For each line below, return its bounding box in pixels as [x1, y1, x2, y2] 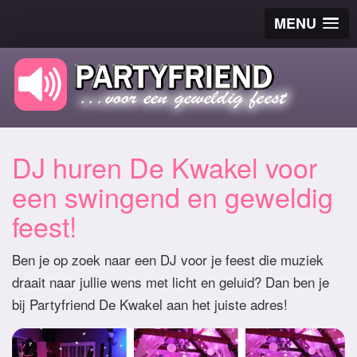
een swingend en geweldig [12, 177, 333, 216]
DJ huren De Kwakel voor [12, 147, 317, 186]
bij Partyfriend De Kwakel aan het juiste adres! [12, 294, 288, 314]
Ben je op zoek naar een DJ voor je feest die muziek [12, 249, 324, 269]
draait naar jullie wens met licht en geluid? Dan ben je [12, 272, 329, 292]
